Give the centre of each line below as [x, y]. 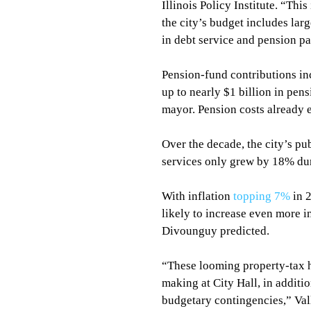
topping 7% [262, 196]
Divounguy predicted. [216, 231]
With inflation [197, 196]
